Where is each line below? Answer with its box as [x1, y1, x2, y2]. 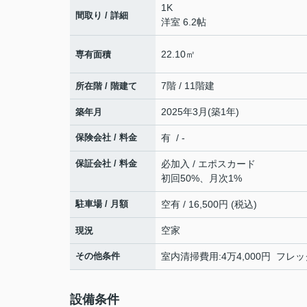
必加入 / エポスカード [161, 158, 256, 169]
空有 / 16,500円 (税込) [161, 199, 257, 210]
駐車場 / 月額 [75, 199, 128, 209]
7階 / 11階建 [161, 80, 214, 91]
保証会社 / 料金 [75, 158, 137, 169]
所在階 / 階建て [75, 81, 137, 91]
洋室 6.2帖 [161, 16, 206, 27]
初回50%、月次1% [161, 173, 242, 184]
